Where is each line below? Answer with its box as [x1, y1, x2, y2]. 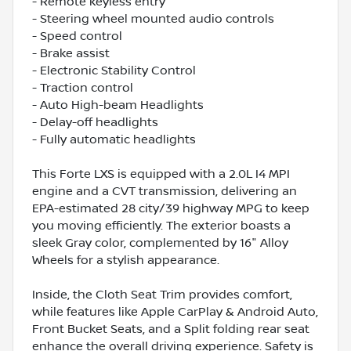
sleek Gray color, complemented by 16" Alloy [32, 235, 288, 250]
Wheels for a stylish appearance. [32, 252, 219, 267]
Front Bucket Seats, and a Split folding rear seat [32, 321, 309, 336]
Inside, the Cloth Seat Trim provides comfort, [32, 287, 292, 302]
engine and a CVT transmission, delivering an [32, 183, 297, 198]
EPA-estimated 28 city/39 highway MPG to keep [32, 201, 309, 215]
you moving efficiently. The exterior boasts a [32, 218, 291, 233]
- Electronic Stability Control [32, 63, 196, 78]
